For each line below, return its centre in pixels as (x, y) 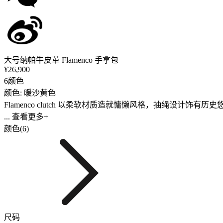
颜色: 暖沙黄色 (30, 93)
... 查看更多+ (26, 116)
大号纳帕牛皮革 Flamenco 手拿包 (61, 60)
